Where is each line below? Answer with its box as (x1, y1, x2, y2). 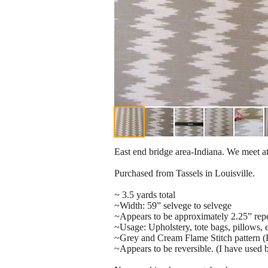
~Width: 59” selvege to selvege (114, 200, 232, 211)
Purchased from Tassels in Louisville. (114, 168, 255, 179)
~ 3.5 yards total (114, 190, 175, 200)
